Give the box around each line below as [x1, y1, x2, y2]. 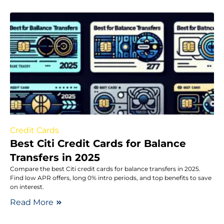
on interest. [10, 182, 44, 190]
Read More [10, 197, 53, 207]
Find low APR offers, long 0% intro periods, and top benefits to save [10, 173, 211, 181]
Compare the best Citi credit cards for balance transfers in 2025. [10, 164, 200, 172]
